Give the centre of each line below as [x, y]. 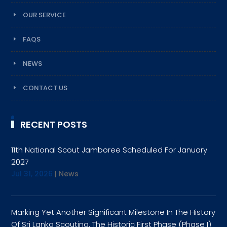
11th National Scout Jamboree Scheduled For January [109, 149]
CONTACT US [45, 88]
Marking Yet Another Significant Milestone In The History [113, 212]
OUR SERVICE [45, 15]
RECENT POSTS [54, 124]
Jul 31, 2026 [32, 174]
